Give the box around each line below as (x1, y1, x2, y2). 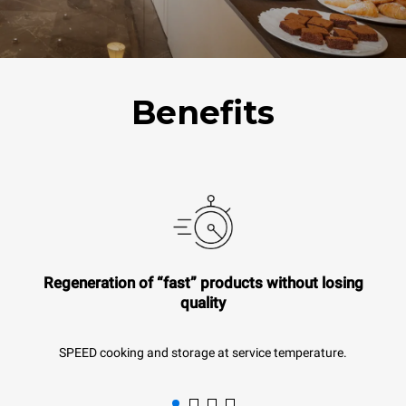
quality (180, 294, 226, 312)
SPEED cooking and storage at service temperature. (59, 345, 347, 360)
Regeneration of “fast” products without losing (43, 274, 363, 292)
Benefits (131, 92, 275, 132)
